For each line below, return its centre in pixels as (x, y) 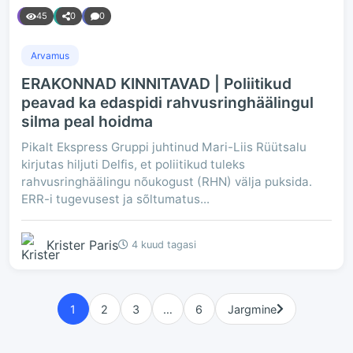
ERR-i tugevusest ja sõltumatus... (115, 199)
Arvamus (50, 56)
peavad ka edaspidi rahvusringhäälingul (167, 102)
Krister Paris (82, 245)
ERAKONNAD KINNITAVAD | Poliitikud (156, 84)
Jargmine (252, 309)
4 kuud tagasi (162, 245)
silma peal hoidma (87, 121)
